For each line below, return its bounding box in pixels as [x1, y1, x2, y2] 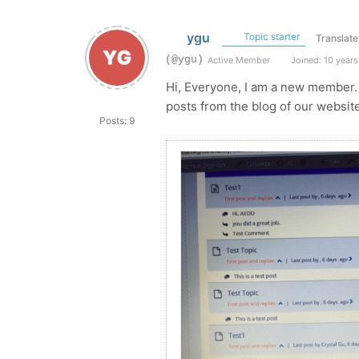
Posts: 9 [99, 115, 135, 127]
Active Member [208, 54, 270, 66]
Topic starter [240, 30, 300, 42]
